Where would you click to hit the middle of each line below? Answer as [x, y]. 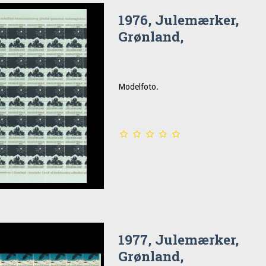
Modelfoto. [139, 86]
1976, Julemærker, [179, 20]
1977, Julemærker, [179, 240]
